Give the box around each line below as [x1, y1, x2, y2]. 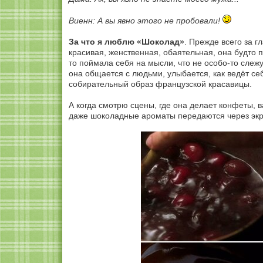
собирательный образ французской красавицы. [69, 79, 252, 89]
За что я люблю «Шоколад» [69, 37, 184, 46]
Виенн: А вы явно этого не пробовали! [69, 16, 222, 25]
